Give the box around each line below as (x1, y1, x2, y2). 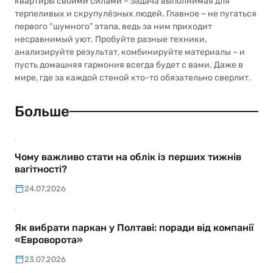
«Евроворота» (15, 234, 83, 246)
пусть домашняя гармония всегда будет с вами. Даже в (15, 59, 243, 70)
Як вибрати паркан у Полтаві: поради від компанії (15, 222, 253, 234)
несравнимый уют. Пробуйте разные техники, (15, 34, 207, 44)
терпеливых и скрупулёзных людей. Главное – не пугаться (15, 8, 257, 19)
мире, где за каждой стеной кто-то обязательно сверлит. (15, 72, 251, 83)
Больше (15, 102, 69, 120)
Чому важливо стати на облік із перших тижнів (15, 151, 241, 163)
